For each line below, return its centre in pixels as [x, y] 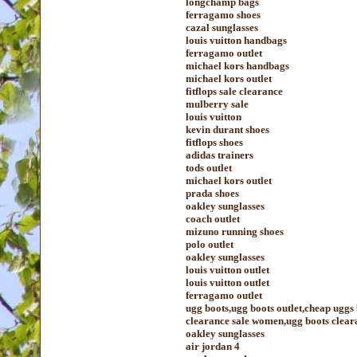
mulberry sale [217, 104]
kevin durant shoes [228, 129]
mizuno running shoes [235, 231]
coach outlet [213, 219]
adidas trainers [220, 155]
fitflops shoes [214, 142]
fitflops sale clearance [234, 91]
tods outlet [209, 168]
